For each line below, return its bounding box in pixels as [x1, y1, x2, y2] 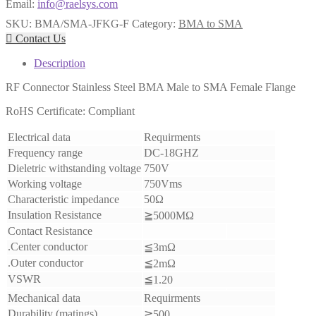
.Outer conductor [8, 257, 83, 269]
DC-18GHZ [144, 147, 199, 159]
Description [34, 57, 85, 70]
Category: [132, 18, 178, 30]
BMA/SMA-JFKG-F [35, 18, 129, 30]
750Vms [144, 178, 182, 190]
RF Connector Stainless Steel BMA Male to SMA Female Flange [6, 81, 296, 94]
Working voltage [8, 178, 82, 190]
